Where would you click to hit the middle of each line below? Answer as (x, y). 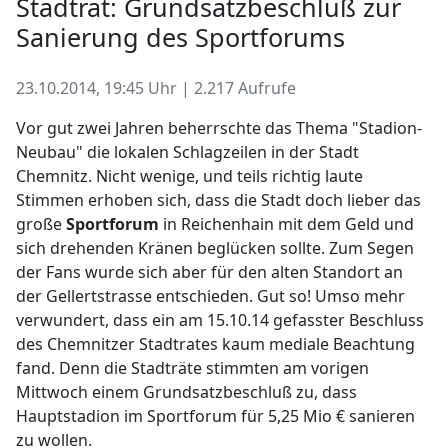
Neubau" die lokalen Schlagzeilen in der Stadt (187, 152)
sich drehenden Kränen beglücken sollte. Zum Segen (215, 248)
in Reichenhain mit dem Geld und (286, 224)
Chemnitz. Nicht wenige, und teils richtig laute (189, 176)
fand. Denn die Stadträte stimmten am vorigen (192, 368)
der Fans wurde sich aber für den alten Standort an (209, 272)
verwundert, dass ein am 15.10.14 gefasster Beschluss (220, 320)
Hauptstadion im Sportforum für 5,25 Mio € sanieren (215, 416)
